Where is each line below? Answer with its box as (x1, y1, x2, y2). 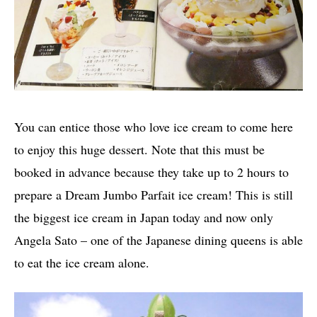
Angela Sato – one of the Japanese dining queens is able (14, 231, 303, 249)
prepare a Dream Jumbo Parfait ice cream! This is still (14, 186, 293, 204)
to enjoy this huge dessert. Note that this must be (14, 141, 265, 158)
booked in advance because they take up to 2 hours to (14, 163, 289, 181)
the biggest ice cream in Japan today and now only (14, 209, 273, 226)
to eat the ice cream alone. (14, 254, 149, 272)
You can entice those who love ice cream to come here (14, 118, 293, 136)
